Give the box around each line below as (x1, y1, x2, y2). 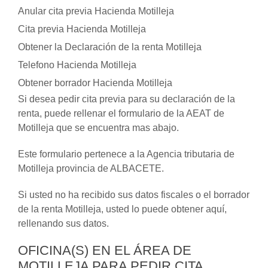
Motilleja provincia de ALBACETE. (18, 163, 164, 173)
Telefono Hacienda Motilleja (18, 60, 136, 70)
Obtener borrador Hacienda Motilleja (18, 78, 172, 88)
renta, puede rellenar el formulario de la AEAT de (18, 108, 224, 118)
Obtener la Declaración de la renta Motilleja (18, 42, 202, 52)
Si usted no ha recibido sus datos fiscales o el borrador (18, 190, 249, 200)
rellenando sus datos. (18, 218, 109, 229)
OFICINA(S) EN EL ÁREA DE (18, 243, 191, 258)
